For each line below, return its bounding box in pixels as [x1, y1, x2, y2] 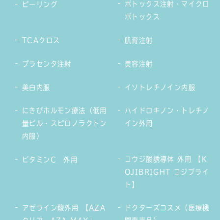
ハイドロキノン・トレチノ [125, 107, 210, 114]
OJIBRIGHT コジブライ [125, 168, 209, 175]
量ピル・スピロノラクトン [22, 119, 107, 127]
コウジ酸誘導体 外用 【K [125, 155, 208, 163]
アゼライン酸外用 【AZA [22, 204, 106, 211]
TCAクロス [22, 36, 60, 44]
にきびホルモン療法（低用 [22, 107, 107, 114]
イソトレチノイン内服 [125, 83, 195, 91]
